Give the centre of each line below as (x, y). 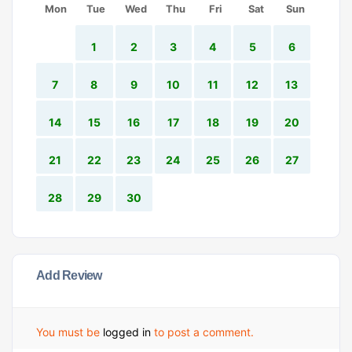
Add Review (69, 275)
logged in (127, 332)
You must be (70, 332)
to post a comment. (202, 332)
